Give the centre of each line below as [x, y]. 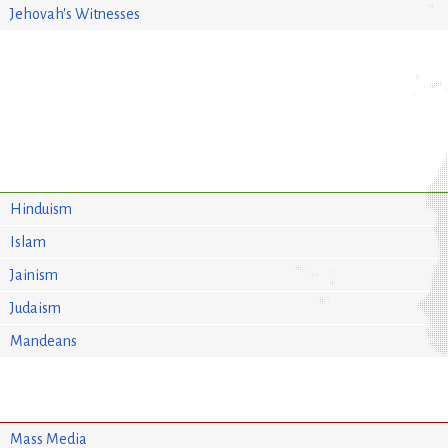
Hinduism [41, 208]
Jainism [34, 274]
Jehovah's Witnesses [75, 13]
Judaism [36, 307]
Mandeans [44, 340]
